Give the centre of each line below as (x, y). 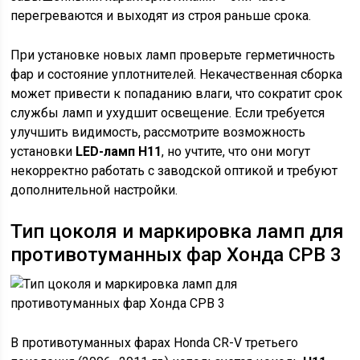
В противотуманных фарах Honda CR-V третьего (155, 343)
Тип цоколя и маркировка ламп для (178, 231)
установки (43, 151)
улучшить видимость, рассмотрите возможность (158, 132)
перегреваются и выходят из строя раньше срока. (161, 16)
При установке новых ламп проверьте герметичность (173, 55)
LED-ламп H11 (119, 151)
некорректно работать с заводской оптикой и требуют (174, 171)
